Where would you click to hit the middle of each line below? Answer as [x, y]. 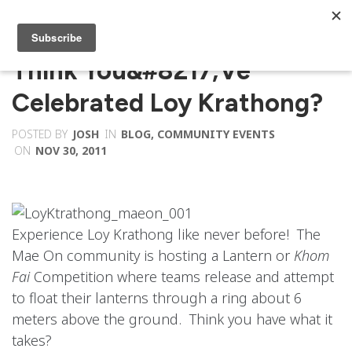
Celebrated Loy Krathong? [167, 103]
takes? [32, 340]
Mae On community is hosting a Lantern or [153, 255]
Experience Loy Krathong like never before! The [166, 234]
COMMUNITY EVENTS [216, 134]
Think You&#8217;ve [131, 71]
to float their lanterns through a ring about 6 [157, 298]
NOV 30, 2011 [71, 150]
